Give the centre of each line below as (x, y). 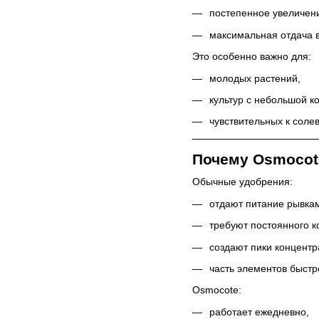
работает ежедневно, (259, 312)
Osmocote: (217, 290)
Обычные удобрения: (242, 182)
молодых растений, (255, 78)
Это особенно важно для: (252, 57)
